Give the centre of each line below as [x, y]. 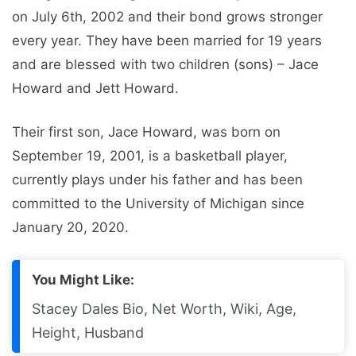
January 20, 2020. [70, 228]
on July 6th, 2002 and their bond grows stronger [167, 16]
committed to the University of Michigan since [158, 204]
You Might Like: [83, 279]
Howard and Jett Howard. [95, 88]
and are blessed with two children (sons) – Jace [165, 64]
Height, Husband [88, 332]
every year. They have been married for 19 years [167, 40]
